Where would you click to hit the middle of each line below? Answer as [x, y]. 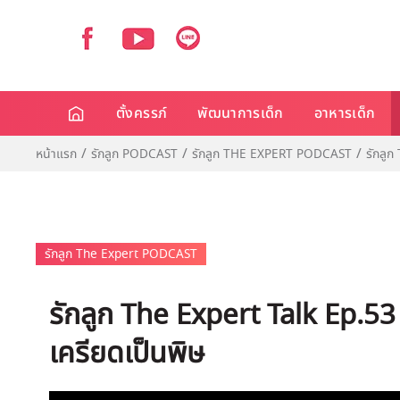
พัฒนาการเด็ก [241, 113]
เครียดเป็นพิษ [127, 354]
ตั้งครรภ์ [142, 113]
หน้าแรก [56, 154]
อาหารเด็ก [345, 113]
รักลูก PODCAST [134, 154]
